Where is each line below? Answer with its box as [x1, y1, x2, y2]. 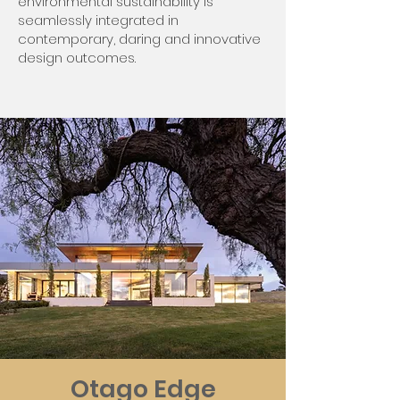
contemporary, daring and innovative [18, 29, 261, 48]
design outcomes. [18, 48, 136, 67]
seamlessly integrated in [18, 11, 179, 29]
